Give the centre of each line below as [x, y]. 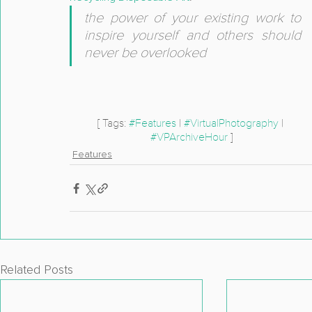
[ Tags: [113, 123]
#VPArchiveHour [189, 137]
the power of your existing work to [193, 18]
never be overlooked [145, 53]
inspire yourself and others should [193, 36]
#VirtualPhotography [231, 123]
